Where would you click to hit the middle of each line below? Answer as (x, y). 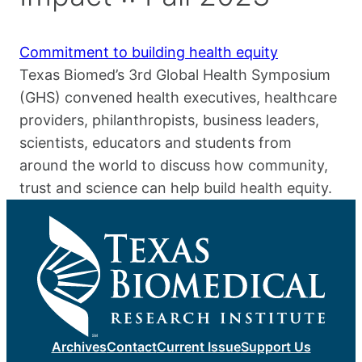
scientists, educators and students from (156, 143)
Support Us (276, 347)
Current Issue (198, 347)
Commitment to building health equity (149, 53)
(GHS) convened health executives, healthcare (178, 98)
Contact (131, 347)
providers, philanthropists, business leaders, (169, 120)
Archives (79, 347)
